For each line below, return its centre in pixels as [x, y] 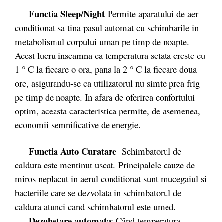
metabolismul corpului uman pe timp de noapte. [102, 41]
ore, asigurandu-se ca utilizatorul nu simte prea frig [107, 83]
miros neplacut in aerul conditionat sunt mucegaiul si [111, 179]
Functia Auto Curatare [68, 151]
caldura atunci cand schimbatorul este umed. [95, 206]
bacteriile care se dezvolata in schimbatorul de [98, 193]
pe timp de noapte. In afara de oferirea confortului [105, 97]
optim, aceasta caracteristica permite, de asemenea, [108, 111]
